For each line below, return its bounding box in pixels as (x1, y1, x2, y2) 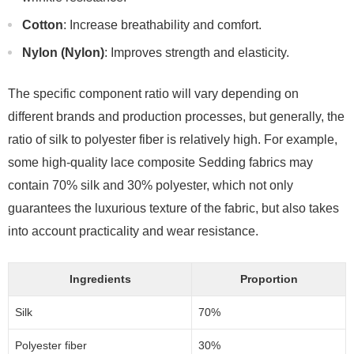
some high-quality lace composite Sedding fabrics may (8, 156, 313, 169)
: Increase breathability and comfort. (63, 18, 262, 32)
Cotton (22, 18, 63, 32)
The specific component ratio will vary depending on (8, 87, 299, 100)
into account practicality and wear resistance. (8, 224, 258, 238)
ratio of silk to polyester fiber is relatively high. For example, (8, 133, 337, 146)
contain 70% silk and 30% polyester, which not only (8, 179, 293, 192)
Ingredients (69, 273, 131, 285)
